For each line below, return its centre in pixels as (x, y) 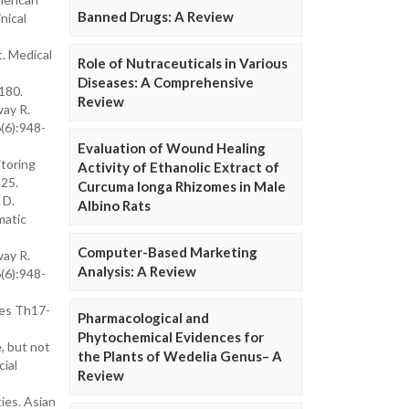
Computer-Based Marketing (168, 252)
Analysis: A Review (137, 272)
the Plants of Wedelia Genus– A (180, 357)
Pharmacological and (143, 318)
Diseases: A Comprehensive (166, 83)
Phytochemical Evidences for (171, 337)
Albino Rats (114, 206)
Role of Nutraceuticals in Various (183, 63)
